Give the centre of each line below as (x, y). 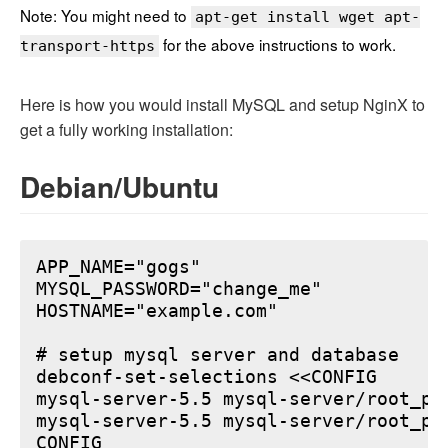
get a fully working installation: (126, 130)
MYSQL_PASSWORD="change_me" (179, 289)
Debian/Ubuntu (119, 187)
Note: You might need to (105, 15)
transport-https (87, 46)
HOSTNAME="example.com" (157, 311)
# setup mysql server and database (217, 355)
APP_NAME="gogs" (118, 267)
